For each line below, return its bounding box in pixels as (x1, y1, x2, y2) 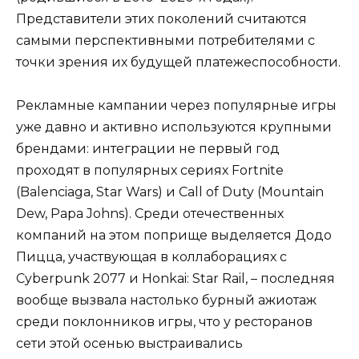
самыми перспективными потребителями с (16, 32, 315, 48)
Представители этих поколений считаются (16, 10, 307, 26)
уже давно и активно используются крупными (16, 119, 332, 135)
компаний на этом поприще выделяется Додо (16, 228, 332, 244)
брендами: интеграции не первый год (16, 141, 280, 157)
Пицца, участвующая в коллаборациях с (16, 249, 287, 265)
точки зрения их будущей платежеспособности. (16, 54, 341, 70)
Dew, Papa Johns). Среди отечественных (16, 206, 284, 222)
